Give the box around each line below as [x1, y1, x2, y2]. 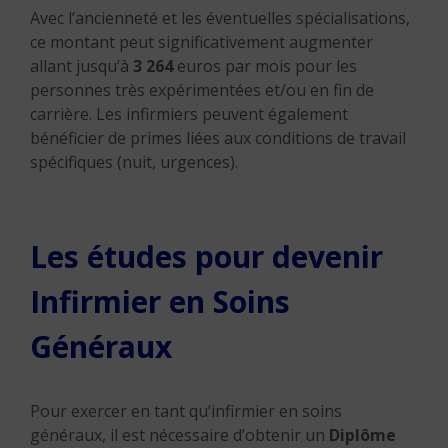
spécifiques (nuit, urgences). [30, 151, 238, 173]
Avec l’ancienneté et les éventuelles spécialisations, [30, 7, 410, 29]
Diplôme [329, 424, 396, 446]
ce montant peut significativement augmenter [30, 31, 373, 53]
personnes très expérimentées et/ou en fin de [30, 79, 374, 101]
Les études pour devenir [30, 236, 383, 277]
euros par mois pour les [173, 55, 357, 77]
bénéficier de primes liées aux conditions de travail [30, 127, 406, 149]
